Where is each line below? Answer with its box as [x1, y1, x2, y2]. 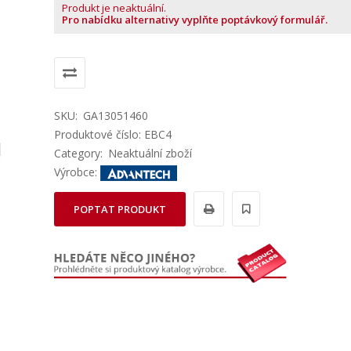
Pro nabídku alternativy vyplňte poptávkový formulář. [62, 13, 327, 27]
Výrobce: [54, 165, 100, 179]
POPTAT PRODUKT [74, 202, 166, 217]
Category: [54, 146, 103, 161]
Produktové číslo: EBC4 [54, 127, 172, 142]
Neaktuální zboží [108, 146, 192, 161]
